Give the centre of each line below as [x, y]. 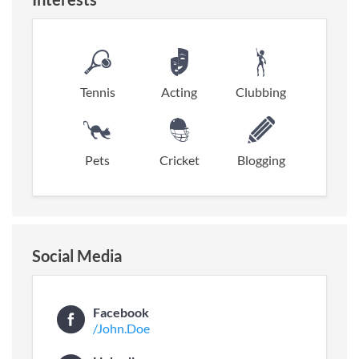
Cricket [179, 159]
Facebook [121, 312]
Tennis [97, 91]
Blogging [261, 159]
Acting [179, 91]
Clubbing [261, 91]
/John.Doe [121, 328]
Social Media [77, 255]
